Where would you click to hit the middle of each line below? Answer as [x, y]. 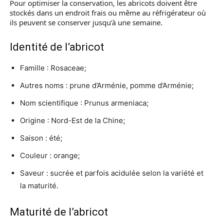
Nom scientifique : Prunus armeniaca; [84, 103]
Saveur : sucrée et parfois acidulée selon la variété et [112, 173]
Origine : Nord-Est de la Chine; [73, 120]
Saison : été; [41, 138]
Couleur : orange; [50, 155]
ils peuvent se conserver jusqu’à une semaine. [86, 22]
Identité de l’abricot [57, 47]
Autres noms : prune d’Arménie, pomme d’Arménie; [107, 85]
